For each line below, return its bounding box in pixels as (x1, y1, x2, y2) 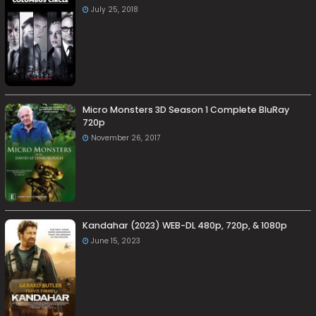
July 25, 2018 (91, 4, 139, 16)
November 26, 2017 (91, 133, 161, 144)
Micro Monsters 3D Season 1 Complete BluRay (83, 104, 290, 116)
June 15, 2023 (91, 236, 141, 247)
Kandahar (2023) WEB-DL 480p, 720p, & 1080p (83, 219, 288, 232)
